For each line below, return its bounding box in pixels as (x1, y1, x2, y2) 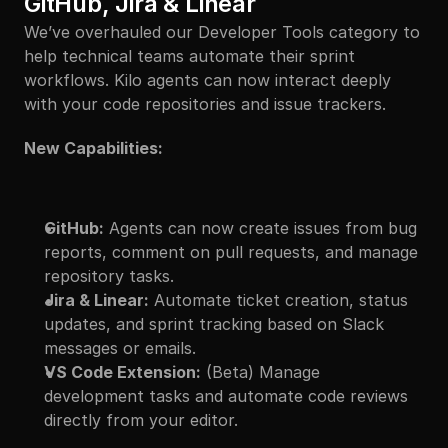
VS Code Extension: (44, 362, 201, 382)
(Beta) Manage (201, 362, 320, 382)
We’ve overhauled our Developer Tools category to (24, 22, 420, 42)
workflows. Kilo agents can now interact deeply (24, 70, 391, 90)
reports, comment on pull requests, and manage (44, 242, 418, 262)
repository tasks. (44, 266, 174, 286)
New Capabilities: (24, 138, 163, 158)
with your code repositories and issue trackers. (24, 94, 386, 114)
